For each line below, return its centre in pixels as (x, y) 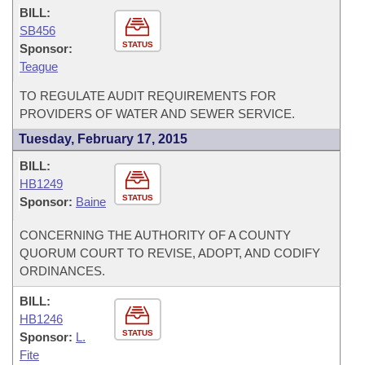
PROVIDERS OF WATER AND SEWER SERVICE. (157, 114)
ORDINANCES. (62, 271)
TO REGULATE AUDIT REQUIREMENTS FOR (148, 96)
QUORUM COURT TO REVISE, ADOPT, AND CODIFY (170, 253)
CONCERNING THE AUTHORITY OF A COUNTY (155, 235)
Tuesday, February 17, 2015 (103, 139)
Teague (39, 66)
